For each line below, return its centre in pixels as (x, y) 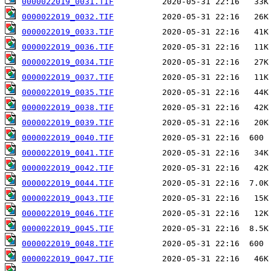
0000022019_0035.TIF (68, 93)
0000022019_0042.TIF (68, 168)
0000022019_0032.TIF (68, 17)
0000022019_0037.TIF (68, 77)
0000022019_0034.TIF (68, 62)
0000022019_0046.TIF (68, 214)
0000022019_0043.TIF (68, 198)
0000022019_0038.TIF (68, 108)
